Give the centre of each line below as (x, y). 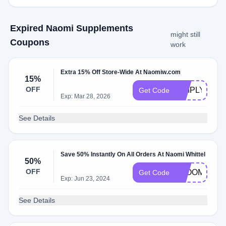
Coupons (30, 42)
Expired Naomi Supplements (72, 28)
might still (185, 34)
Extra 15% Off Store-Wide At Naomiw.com (121, 72)
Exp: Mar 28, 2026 (86, 96)
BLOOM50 (194, 172)
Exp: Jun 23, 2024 (86, 179)
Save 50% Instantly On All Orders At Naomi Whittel (133, 154)
